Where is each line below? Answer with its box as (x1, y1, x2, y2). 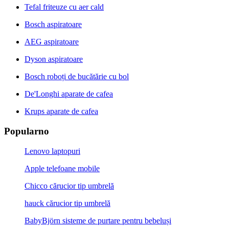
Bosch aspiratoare (25, 20, 82, 29)
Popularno (4, 125, 49, 136)
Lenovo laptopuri (25, 146, 80, 155)
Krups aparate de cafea (25, 107, 98, 116)
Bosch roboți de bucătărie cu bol (25, 72, 129, 81)
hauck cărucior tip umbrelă (25, 198, 110, 208)
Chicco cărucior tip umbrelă (25, 181, 114, 190)
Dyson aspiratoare (25, 55, 83, 64)
